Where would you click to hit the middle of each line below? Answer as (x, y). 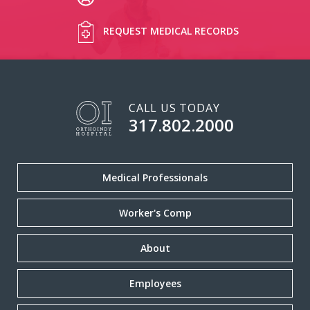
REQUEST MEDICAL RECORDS (171, 30)
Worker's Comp (155, 212)
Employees (155, 283)
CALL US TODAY (174, 108)
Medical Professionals (155, 177)
